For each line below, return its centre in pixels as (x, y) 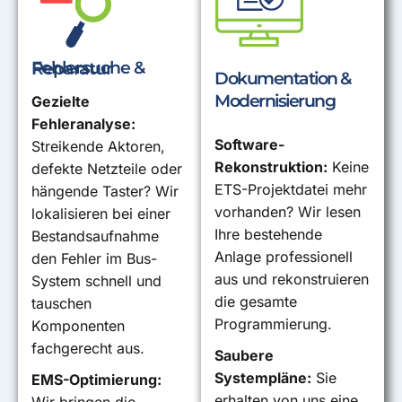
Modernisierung (275, 100)
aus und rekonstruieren (292, 279)
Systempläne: (263, 378)
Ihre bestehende (268, 234)
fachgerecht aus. (88, 348)
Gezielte (61, 101)
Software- (249, 144)
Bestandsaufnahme (95, 236)
